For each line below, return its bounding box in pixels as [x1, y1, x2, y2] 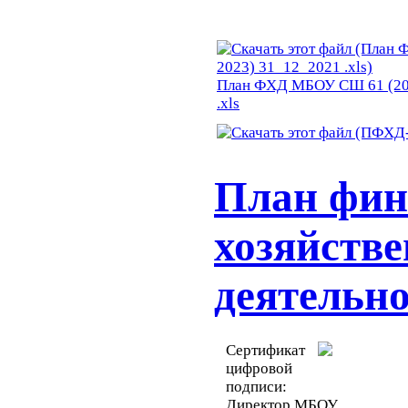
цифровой [226, 359, 292, 377]
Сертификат [226, 341, 305, 359]
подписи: [226, 377, 287, 395]
